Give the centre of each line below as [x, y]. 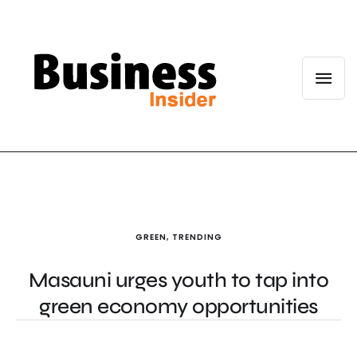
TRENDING [197, 237]
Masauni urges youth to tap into [178, 280]
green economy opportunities [178, 307]
